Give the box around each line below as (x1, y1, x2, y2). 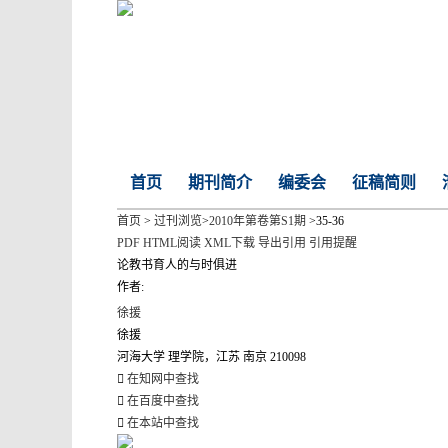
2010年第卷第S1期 (209, 214, 306, 228)
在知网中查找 (127, 372, 199, 386)
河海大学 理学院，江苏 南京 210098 (117, 350, 306, 364)
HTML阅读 (143, 236, 201, 250)
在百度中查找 (127, 394, 199, 408)
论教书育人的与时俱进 (117, 258, 237, 272)
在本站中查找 (127, 416, 199, 430)
